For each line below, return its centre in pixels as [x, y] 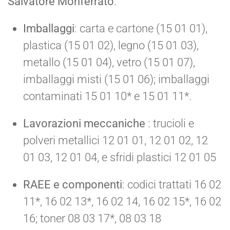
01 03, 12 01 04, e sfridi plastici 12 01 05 [120, 157]
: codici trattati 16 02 [172, 184]
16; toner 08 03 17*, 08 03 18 [92, 218]
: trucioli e [170, 123]
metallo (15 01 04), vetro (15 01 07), [109, 62]
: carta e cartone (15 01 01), [141, 28]
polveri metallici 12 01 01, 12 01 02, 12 [116, 140]
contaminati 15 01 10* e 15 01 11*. [107, 96]
